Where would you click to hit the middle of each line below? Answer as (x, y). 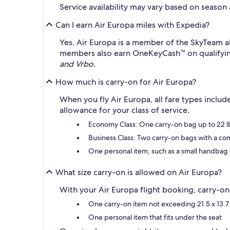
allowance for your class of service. (124, 110)
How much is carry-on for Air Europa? (126, 82)
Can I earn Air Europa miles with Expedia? (132, 25)
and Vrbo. (78, 64)
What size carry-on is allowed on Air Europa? (139, 172)
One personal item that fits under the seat (155, 217)
